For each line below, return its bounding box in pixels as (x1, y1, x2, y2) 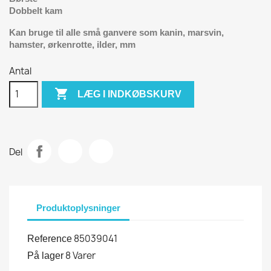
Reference (27, 233, 72, 244)
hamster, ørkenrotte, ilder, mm (9, 39, 135, 50)
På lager (27, 250, 64, 261)
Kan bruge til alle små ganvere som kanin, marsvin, (9, 27, 224, 38)
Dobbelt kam (9, 5, 62, 16)
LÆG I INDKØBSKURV (77, 88, 182, 99)
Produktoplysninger (36, 203, 120, 213)
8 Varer (65, 249, 96, 262)
